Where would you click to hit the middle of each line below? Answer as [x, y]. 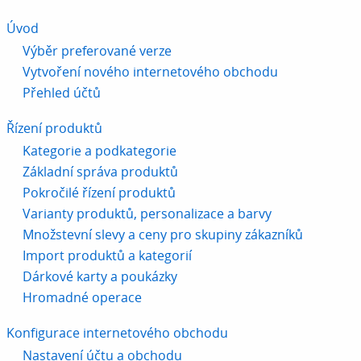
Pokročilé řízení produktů [99, 192]
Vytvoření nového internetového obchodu [150, 71]
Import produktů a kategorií [107, 255]
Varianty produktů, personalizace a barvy [147, 213]
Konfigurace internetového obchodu [117, 332]
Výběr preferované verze [97, 50]
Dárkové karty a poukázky [100, 276]
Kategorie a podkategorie [100, 150]
